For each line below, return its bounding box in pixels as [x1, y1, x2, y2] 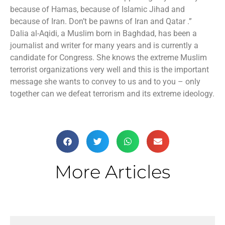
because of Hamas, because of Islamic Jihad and [10, 5, 185, 14]
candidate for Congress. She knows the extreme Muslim [10, 53, 207, 62]
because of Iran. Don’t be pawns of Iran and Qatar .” [10, 17, 192, 26]
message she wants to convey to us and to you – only [10, 77, 200, 86]
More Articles [55, 161, 170, 183]
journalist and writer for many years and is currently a [10, 41, 198, 50]
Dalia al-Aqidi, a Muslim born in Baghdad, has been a [10, 29, 197, 38]
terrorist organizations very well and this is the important [10, 65, 209, 74]
